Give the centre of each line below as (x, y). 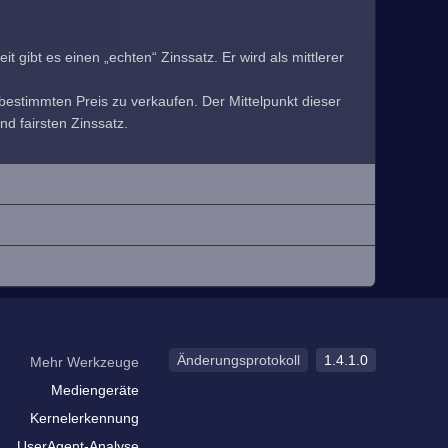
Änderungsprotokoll (238, 360)
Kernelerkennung (84, 418)
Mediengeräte (95, 390)
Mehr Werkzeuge (84, 362)
